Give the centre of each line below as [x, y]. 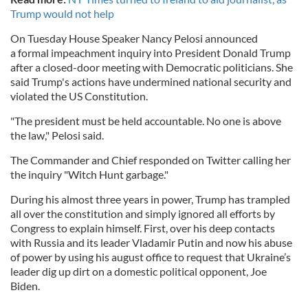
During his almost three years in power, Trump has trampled [150, 199]
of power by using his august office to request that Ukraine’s [151, 256]
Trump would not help [62, 13]
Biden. [25, 285]
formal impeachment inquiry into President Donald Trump [154, 52]
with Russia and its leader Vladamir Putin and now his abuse [151, 242]
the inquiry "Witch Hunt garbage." [89, 174]
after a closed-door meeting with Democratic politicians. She [152, 67]
